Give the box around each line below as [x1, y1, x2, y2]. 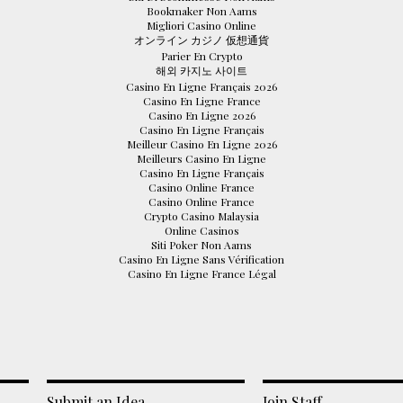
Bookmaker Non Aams [146, 4, 257, 19]
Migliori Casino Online [147, 18, 256, 33]
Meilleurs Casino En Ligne [137, 151, 266, 166]
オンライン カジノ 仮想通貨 [134, 32, 269, 48]
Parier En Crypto [160, 49, 243, 64]
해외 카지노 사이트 [156, 63, 247, 78]
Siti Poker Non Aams [151, 237, 252, 253]
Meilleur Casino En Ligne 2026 [126, 137, 277, 152]
